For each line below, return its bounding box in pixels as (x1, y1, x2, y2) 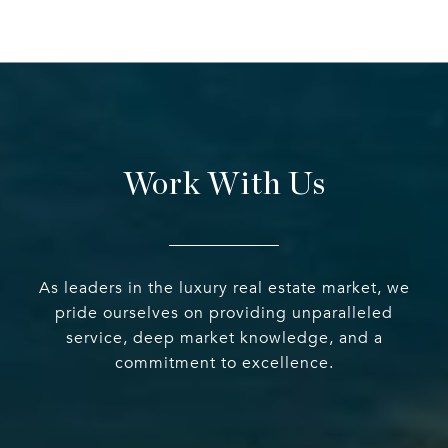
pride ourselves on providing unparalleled (55, 303, 393, 324)
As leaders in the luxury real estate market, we (38, 278, 410, 299)
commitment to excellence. (114, 353, 334, 374)
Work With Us (122, 168, 326, 201)
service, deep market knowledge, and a (65, 328, 383, 349)
